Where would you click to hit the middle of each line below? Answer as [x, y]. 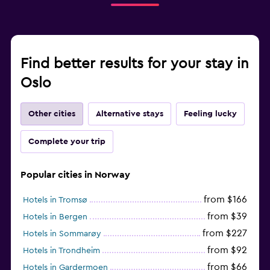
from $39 [227, 216]
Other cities [52, 114]
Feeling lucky [210, 114]
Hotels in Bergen [55, 217]
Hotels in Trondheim [61, 250]
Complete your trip [67, 141]
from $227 [225, 233]
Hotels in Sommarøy [62, 234]
